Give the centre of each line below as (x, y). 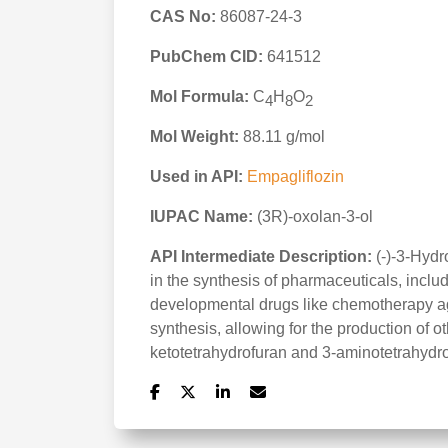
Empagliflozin (295, 176)
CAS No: (183, 16)
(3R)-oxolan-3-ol (315, 216)
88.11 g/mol (282, 136)
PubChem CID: (206, 56)
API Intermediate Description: (261, 256)
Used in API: (196, 176)
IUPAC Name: (201, 216)
